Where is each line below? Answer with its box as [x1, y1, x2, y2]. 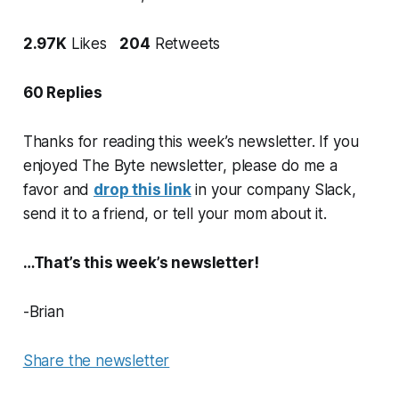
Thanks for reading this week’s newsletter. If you [22, 132, 359, 151]
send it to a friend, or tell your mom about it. [22, 204, 327, 223]
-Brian [22, 302, 64, 321]
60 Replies [22, 83, 103, 102]
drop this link [94, 180, 191, 199]
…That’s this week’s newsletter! [22, 253, 259, 272]
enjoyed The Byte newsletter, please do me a [22, 156, 338, 175]
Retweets [150, 34, 229, 53]
